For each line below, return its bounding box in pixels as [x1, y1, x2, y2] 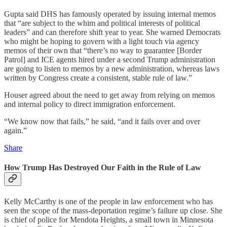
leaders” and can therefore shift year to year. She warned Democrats [4, 28, 220, 36]
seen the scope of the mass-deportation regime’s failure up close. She [4, 206, 222, 215]
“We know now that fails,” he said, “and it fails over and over [4, 117, 200, 126]
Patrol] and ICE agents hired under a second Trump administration [4, 55, 215, 64]
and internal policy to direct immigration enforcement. [4, 100, 175, 108]
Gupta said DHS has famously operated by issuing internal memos [4, 10, 216, 18]
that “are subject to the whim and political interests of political [4, 19, 200, 27]
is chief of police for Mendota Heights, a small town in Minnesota [4, 215, 213, 224]
